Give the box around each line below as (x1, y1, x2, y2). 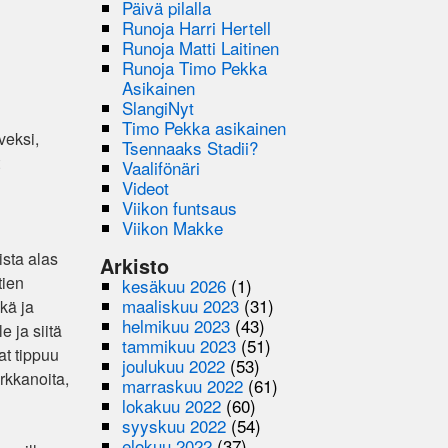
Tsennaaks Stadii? (122, 134, 259, 160)
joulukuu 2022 (122, 352, 226, 378)
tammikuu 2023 (122, 332, 237, 358)
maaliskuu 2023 (122, 292, 240, 318)
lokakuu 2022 (122, 392, 222, 418)
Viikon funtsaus (122, 194, 238, 220)
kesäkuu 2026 (122, 272, 227, 298)
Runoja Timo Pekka (122, 54, 268, 80)
